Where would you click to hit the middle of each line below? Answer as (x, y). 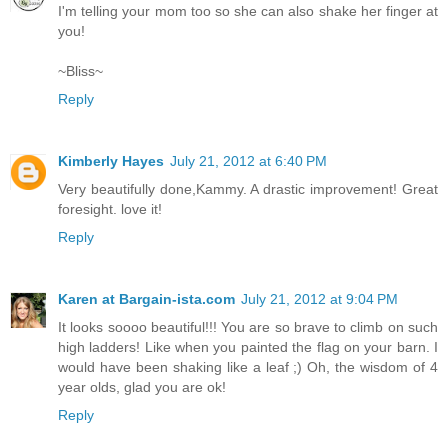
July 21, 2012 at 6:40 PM (248, 160)
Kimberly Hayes (111, 160)
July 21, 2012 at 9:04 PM (319, 298)
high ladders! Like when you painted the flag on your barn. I (248, 346)
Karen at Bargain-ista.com (146, 298)
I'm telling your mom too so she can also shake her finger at (248, 10)
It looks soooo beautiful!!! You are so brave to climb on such (248, 326)
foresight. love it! (110, 208)
